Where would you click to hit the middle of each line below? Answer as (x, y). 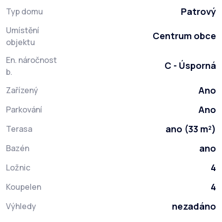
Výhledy (21, 206)
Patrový (198, 12)
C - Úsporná (190, 66)
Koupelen (24, 187)
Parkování (24, 110)
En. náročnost (31, 60)
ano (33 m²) (191, 129)
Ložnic (18, 168)
